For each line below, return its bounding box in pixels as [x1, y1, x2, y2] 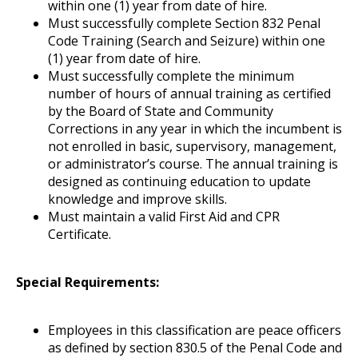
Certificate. [48, 225, 111, 243]
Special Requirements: [16, 272, 159, 291]
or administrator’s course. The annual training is [48, 154, 338, 173]
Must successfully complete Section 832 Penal [48, 14, 320, 32]
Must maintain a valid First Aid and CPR [48, 207, 280, 225]
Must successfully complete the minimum [48, 66, 294, 85]
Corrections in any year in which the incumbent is [48, 119, 342, 137]
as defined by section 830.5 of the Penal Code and [48, 338, 342, 356]
